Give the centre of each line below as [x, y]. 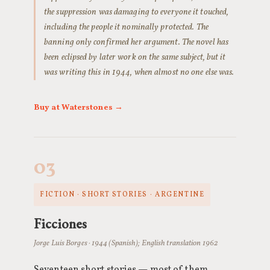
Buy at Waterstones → [78, 108]
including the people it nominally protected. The [126, 27]
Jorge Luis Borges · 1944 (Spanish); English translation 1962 [126, 243]
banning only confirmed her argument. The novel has [137, 42]
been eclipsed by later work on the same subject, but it [135, 57]
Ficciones [60, 224]
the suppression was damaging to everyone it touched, [137, 12]
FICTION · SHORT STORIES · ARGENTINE [122, 195]
